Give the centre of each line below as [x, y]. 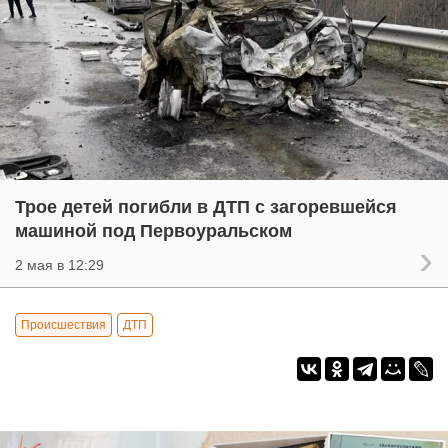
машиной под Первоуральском [153, 230]
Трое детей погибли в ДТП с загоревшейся [206, 206]
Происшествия [63, 324]
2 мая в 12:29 [59, 264]
